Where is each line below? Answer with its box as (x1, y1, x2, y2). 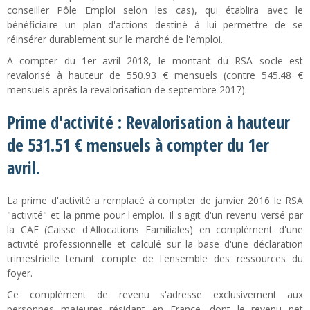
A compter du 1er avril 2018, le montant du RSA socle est (7, 54, 303, 67)
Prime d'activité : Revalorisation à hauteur (7, 111, 290, 134)
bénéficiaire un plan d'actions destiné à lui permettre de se (7, 18, 303, 31)
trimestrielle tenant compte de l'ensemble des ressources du (7, 252, 303, 265)
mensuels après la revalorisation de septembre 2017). (7, 83, 247, 96)
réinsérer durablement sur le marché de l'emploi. (7, 33, 226, 46)
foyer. (7, 266, 33, 280)
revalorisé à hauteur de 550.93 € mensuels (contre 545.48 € (7, 69, 303, 82)
